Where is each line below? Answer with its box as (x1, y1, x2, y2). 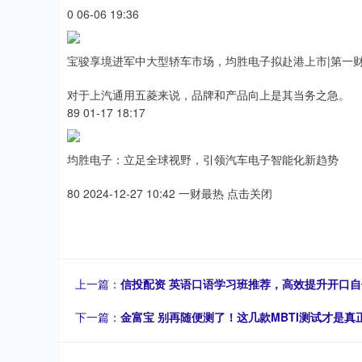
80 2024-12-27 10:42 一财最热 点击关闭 (67, 185, 272, 201)
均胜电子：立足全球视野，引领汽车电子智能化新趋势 (67, 151, 339, 167)
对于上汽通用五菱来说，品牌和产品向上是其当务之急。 (67, 86, 350, 103)
